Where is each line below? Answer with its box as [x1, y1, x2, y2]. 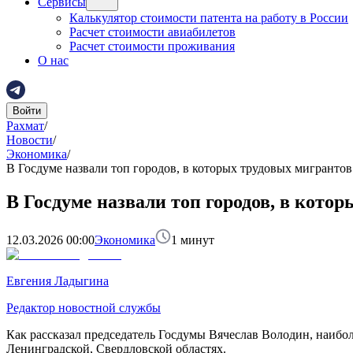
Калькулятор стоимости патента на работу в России [69, 11, 348, 24]
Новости [6, 133, 53, 147]
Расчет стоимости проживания [69, 39, 235, 53]
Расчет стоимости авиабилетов [69, 25, 236, 39]
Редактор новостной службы [6, 300, 161, 314]
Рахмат [6, 119, 44, 132]
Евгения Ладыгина [6, 273, 109, 288]
